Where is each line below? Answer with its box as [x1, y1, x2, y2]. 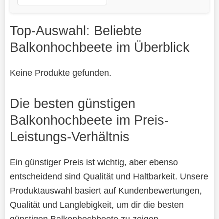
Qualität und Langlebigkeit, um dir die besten [9, 199, 184, 210]
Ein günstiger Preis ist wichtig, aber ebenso [9, 156, 178, 167]
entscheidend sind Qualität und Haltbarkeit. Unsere [9, 171, 208, 181]
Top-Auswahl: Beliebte [9, 22, 142, 38]
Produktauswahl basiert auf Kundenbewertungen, [9, 185, 202, 196]
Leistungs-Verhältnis [9, 129, 130, 144]
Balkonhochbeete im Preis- [9, 112, 169, 128]
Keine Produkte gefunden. [9, 67, 111, 78]
